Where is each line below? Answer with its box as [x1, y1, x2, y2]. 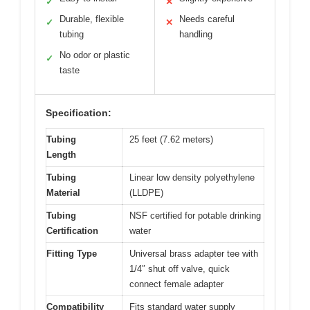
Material [46, 187, 80, 198]
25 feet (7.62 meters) [129, 134, 213, 145]
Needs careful [179, 13, 235, 24]
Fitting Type [46, 248, 97, 259]
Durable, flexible [60, 13, 124, 24]
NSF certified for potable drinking [129, 210, 261, 221]
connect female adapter [129, 278, 224, 289]
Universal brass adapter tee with [129, 248, 258, 259]
